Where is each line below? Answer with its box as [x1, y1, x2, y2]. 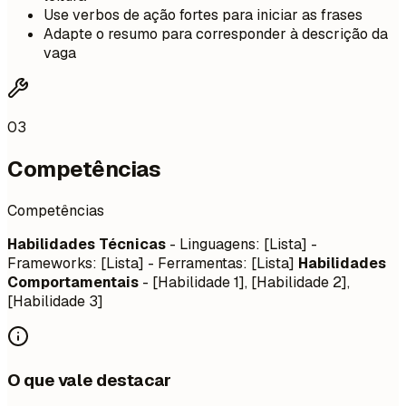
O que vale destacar [7, 368, 171, 391]
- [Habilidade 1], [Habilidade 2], [139, 273, 350, 292]
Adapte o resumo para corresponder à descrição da [43, 24, 388, 44]
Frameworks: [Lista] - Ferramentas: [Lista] [7, 254, 298, 273]
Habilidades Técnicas [7, 235, 166, 254]
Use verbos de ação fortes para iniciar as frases [43, 5, 362, 25]
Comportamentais [7, 273, 139, 292]
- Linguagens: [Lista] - [166, 235, 317, 254]
